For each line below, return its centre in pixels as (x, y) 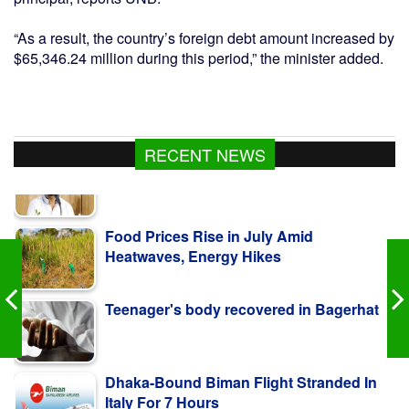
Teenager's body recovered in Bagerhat (242, 278)
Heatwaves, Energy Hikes (193, 225)
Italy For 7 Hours (162, 371)
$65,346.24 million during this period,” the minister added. (199, 58)
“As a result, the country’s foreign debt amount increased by (204, 38)
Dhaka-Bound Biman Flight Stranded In (241, 351)
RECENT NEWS (204, 155)
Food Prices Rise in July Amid (209, 204)
